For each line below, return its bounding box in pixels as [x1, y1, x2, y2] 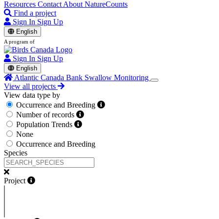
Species [4, 149, 27, 157]
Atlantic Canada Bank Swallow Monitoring [14, 73, 151, 82]
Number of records [16, 110, 76, 119]
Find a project [14, 9, 56, 17]
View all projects [4, 82, 56, 90]
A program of [4, 39, 35, 44]
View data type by [4, 91, 60, 99]
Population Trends [16, 120, 74, 129]
